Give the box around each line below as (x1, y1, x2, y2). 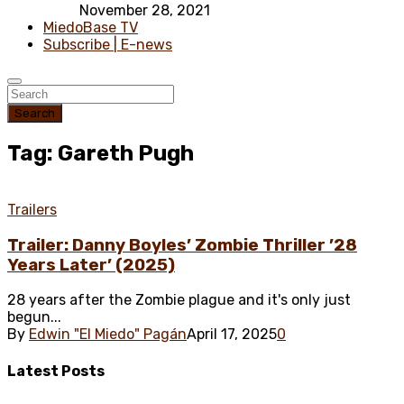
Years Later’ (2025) (7, 254, 175, 275)
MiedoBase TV (43, 19, 138, 37)
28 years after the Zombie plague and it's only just (7, 291, 351, 309)
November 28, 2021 (79, 2, 210, 20)
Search (14, 106, 55, 121)
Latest (7, 362, 61, 380)
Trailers (7, 200, 57, 218)
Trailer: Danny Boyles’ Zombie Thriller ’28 (7, 234, 357, 255)
